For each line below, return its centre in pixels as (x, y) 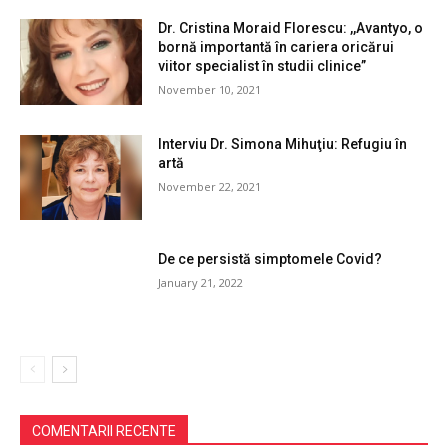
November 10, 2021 (210, 89)
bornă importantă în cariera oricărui (276, 46)
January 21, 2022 (201, 283)
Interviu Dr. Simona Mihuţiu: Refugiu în (283, 143)
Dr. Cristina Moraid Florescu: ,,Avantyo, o (291, 27)
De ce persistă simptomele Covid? (270, 259)
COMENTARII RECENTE (104, 430)
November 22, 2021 (210, 186)
